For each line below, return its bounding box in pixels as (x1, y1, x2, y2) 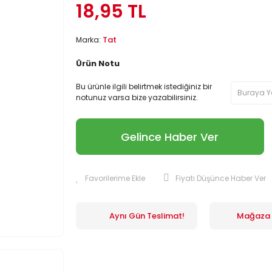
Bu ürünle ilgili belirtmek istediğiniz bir (75, 81, 212, 92)
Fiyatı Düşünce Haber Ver (175, 173, 266, 183)
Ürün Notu (75, 58, 120, 69)
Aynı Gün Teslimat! (109, 210, 185, 222)
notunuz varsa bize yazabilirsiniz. (75, 92, 198, 103)
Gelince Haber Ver (121, 129, 219, 144)
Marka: (75, 35, 103, 45)
